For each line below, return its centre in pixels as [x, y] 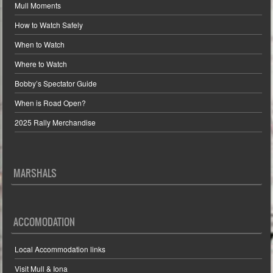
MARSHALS [35, 173]
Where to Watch [41, 63]
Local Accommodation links [60, 249]
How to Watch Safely [49, 24]
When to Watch [40, 44]
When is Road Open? [51, 102]
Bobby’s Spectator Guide [56, 83]
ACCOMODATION [44, 222]
